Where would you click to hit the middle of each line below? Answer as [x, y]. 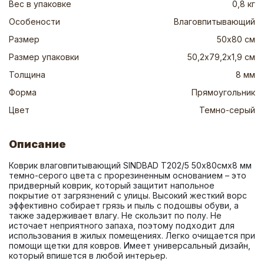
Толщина [27, 75]
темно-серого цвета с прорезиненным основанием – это [128, 175]
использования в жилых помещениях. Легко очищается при [132, 235]
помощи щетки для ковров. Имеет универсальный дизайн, [130, 245]
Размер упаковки [44, 57]
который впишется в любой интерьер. [88, 255]
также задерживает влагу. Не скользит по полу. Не [115, 215]
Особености [34, 22]
